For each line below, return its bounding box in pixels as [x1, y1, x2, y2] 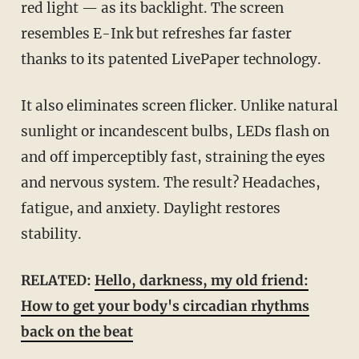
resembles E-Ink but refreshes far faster [20, 24, 292, 42]
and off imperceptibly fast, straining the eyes [20, 147, 325, 166]
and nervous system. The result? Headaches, [20, 173, 321, 192]
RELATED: [30, 271, 95, 289]
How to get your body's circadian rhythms [20, 296, 309, 315]
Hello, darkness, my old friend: [94, 271, 309, 289]
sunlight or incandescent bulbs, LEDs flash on [20, 122, 329, 140]
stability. [20, 224, 82, 243]
